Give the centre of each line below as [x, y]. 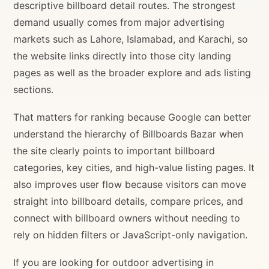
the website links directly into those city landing [122, 56]
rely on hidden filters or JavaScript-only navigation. [131, 234]
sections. [34, 89]
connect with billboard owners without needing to [127, 218]
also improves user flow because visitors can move [130, 184]
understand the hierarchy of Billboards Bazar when [128, 134]
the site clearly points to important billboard [114, 150]
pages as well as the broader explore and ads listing [132, 72]
